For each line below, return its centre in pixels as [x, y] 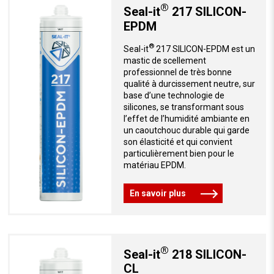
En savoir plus [157, 193]
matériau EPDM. [154, 165]
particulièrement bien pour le [179, 153]
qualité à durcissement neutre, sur [189, 83]
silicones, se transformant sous [183, 107]
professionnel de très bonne [177, 72]
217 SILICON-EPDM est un [204, 49]
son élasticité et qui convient [178, 142]
